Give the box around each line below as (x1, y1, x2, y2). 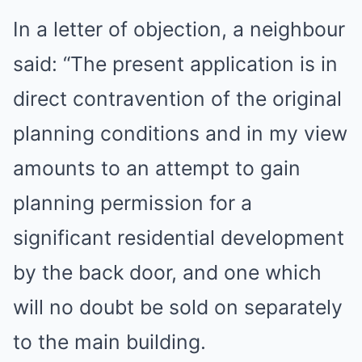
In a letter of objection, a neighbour (13, 17, 345, 41)
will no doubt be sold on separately (13, 295, 343, 319)
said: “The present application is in (13, 52, 338, 76)
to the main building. (13, 330, 206, 354)
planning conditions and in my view (13, 121, 347, 145)
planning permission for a (13, 191, 252, 215)
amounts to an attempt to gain (13, 156, 301, 180)
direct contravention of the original (13, 86, 342, 111)
